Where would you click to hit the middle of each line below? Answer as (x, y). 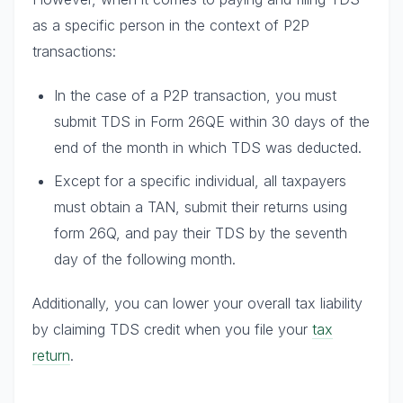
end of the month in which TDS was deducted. (208, 147)
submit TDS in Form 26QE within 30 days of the (212, 121)
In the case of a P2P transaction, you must (195, 95)
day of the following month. (145, 259)
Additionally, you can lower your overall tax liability (197, 303)
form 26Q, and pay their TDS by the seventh (201, 233)
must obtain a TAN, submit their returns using (201, 206)
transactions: (74, 51)
